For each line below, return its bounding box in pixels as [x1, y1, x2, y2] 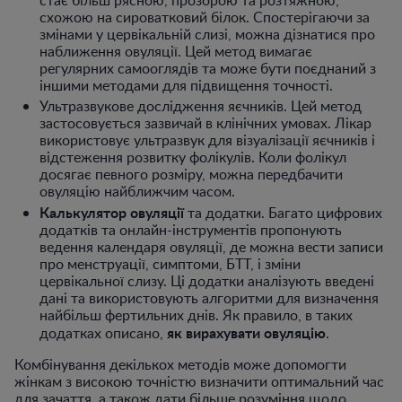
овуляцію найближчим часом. [39, 180, 235, 201]
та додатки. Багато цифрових [184, 202, 382, 223]
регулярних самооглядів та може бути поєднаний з [39, 57, 376, 78]
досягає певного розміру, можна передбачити [39, 163, 343, 184]
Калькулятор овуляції [39, 201, 184, 223]
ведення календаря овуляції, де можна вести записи [39, 236, 383, 257]
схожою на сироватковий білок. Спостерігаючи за [39, 6, 370, 27]
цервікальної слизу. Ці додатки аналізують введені [39, 270, 374, 291]
